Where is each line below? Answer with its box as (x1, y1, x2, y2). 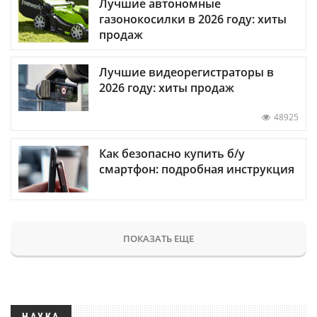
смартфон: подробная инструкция (99, 161, 294, 177)
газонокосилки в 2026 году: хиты (99, 11, 287, 28)
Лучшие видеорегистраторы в (99, 64, 274, 81)
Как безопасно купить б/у (99, 145, 245, 161)
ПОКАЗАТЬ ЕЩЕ (123, 231, 194, 245)
